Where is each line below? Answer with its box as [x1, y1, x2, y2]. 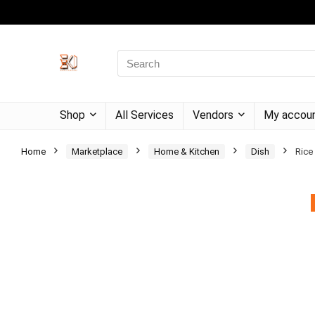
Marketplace [72, 146, 122, 157]
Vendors [193, 108, 233, 122]
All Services [115, 108, 174, 122]
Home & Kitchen [154, 146, 219, 157]
